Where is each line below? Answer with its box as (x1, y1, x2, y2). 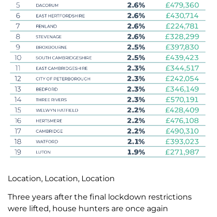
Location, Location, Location (8, 173, 115, 183)
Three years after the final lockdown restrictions (8, 192, 192, 202)
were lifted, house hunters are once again (8, 204, 168, 214)
